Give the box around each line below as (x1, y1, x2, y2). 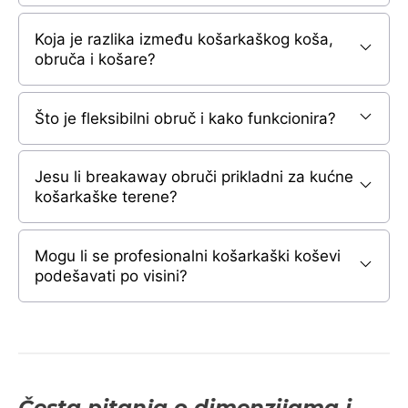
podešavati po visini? (35, 267, 188, 286)
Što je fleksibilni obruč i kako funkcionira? (35, 108, 336, 127)
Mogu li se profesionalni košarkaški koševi (35, 247, 341, 266)
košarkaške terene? (35, 188, 178, 207)
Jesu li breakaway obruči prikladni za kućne (35, 168, 353, 187)
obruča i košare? (35, 49, 156, 68)
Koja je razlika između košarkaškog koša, (35, 29, 333, 48)
